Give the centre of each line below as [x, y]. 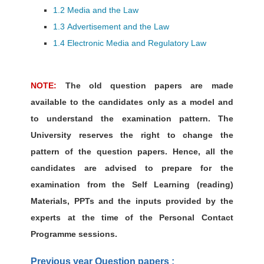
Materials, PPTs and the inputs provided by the [132, 201]
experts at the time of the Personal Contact [132, 218]
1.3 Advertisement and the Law [111, 27]
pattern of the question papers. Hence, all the [132, 152]
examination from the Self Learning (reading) [132, 185]
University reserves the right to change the [132, 135]
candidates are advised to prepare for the [132, 168]
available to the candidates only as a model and [132, 102]
